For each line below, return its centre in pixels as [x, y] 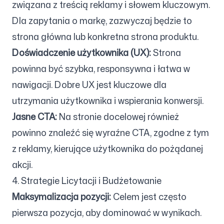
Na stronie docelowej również [118, 116]
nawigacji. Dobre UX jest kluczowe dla [89, 84]
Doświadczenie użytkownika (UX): [81, 52]
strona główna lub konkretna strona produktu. [105, 36]
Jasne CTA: [34, 116]
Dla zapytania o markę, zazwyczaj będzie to [102, 20]
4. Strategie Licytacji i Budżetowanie [87, 180]
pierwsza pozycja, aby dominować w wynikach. [107, 212]
